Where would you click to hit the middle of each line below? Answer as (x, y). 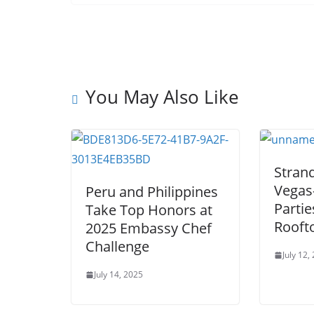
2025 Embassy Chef (149, 228)
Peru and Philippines (152, 192)
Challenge (117, 246)
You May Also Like (162, 97)
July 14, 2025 (118, 274)
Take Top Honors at (149, 210)
